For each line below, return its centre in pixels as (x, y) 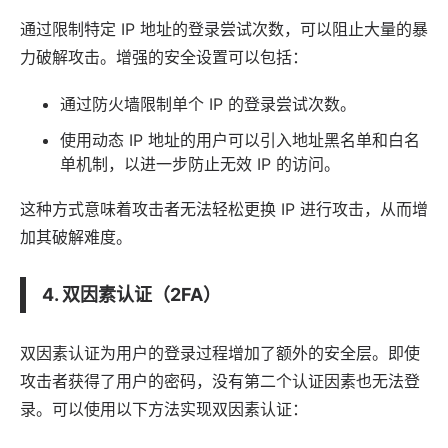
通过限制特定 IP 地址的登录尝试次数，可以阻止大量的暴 (224, 28)
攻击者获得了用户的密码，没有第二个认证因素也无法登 (220, 380)
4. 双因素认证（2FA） (131, 294)
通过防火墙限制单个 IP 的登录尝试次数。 (208, 103)
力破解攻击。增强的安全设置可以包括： (164, 56)
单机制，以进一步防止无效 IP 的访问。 (200, 163)
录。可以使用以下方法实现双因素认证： (164, 408)
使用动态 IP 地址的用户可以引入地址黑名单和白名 (240, 139)
